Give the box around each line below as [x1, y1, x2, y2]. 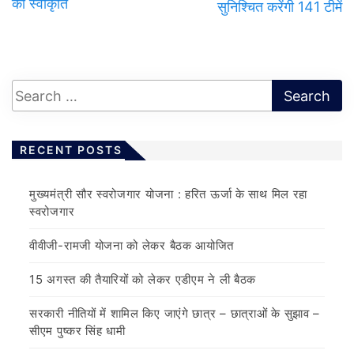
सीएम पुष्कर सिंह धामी [29, 323, 126, 339]
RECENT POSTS [20, 143, 122, 157]
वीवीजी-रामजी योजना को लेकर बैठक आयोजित [29, 238, 235, 254]
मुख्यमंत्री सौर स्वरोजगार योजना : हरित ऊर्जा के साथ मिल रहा [29, 186, 308, 202]
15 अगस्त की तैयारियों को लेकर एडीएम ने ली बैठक [29, 272, 257, 288]
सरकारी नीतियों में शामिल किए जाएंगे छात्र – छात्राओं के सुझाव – [29, 306, 321, 322]
